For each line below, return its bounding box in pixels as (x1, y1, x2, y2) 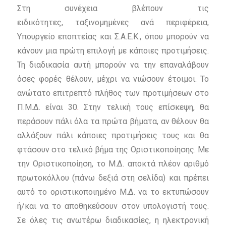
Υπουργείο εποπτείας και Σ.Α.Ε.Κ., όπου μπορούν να (17, 32, 209, 42)
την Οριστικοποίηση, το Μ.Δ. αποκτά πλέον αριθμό (17, 159, 209, 169)
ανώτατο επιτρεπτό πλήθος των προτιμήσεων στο (17, 88, 209, 98)
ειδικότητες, (17, 18, 75, 28)
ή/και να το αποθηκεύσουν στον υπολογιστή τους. (17, 201, 209, 211)
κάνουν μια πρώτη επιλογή (17, 46, 119, 56)
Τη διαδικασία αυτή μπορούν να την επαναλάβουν (17, 60, 209, 70)
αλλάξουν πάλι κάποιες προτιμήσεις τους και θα (17, 131, 209, 141)
